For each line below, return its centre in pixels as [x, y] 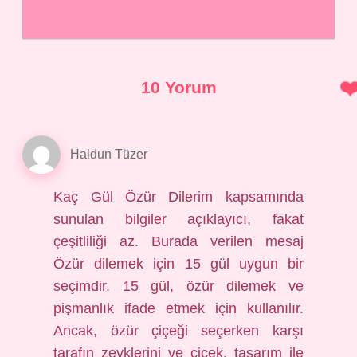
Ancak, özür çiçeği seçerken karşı [178, 331]
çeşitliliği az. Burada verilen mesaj [178, 241]
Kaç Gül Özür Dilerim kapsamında [178, 197]
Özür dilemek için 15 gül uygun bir [178, 264]
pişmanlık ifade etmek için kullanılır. [178, 308]
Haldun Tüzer [109, 154]
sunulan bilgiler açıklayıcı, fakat [178, 219]
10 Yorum [178, 87]
